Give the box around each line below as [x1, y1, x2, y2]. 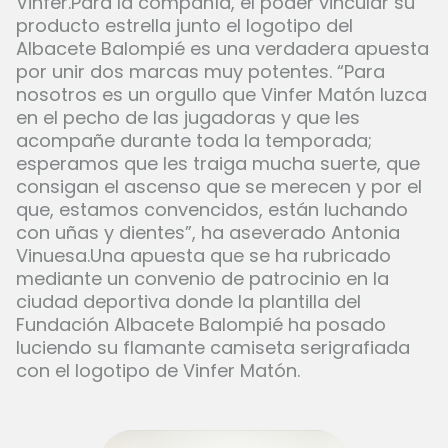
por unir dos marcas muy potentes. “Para [16, 59, 385, 85]
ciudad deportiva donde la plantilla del [16, 289, 361, 315]
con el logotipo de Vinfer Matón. [16, 358, 300, 384]
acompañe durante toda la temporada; [16, 128, 372, 154]
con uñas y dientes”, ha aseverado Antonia [16, 220, 400, 246]
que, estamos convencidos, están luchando [16, 197, 408, 223]
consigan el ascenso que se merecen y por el [16, 174, 422, 200]
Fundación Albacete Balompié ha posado [16, 312, 386, 338]
